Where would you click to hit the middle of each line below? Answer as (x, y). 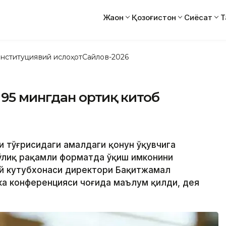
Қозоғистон (154, 17)
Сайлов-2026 (105, 57)
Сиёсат (198, 17)
